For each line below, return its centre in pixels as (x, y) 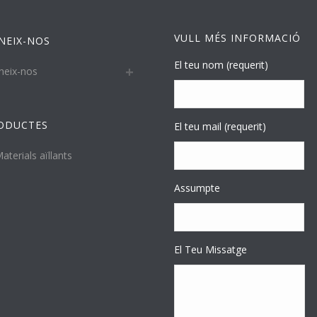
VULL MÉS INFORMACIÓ (237, 38)
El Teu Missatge (211, 249)
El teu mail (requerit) (220, 126)
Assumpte (197, 188)
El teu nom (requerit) (221, 65)
